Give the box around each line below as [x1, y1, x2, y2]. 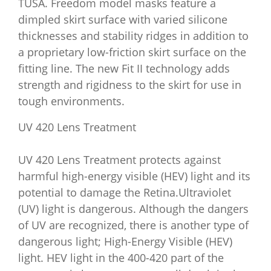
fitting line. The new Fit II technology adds [18, 61, 230, 76]
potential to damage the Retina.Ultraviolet [18, 185, 231, 200]
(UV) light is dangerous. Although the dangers [18, 201, 249, 216]
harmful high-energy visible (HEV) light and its [18, 169, 250, 183]
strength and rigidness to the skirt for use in [18, 77, 241, 92]
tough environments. [18, 94, 125, 108]
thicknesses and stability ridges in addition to [18, 28, 249, 43]
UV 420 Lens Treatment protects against [18, 152, 221, 167]
